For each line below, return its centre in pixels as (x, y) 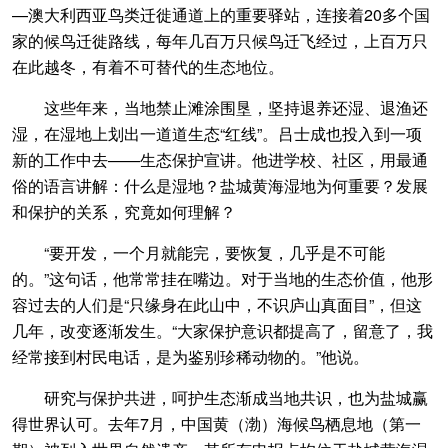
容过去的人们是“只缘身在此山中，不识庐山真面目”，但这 (217, 305)
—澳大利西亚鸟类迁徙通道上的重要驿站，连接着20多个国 (221, 15)
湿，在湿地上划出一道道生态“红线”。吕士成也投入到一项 (217, 134)
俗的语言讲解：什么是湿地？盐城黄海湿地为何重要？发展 (220, 186)
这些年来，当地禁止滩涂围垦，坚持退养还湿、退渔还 (220, 108)
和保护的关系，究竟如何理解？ (124, 212)
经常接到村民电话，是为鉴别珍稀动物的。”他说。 (190, 357)
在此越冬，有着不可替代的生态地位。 (148, 67)
